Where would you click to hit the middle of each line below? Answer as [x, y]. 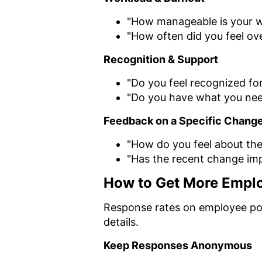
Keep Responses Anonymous [178, 245]
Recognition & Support [161, 59]
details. [121, 222]
